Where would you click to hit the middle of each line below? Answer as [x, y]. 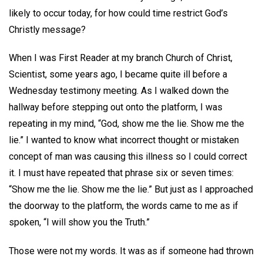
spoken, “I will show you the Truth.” [80, 222]
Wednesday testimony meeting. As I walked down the [119, 91]
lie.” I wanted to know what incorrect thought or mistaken [124, 140]
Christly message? [47, 29]
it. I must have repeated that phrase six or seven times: [121, 173]
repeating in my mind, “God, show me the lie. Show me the [127, 124]
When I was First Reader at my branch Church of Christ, [121, 58]
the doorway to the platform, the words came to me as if [124, 206]
